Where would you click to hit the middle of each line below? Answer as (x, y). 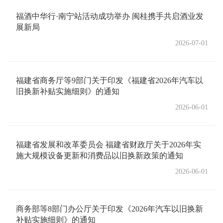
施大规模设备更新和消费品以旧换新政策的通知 (100, 156)
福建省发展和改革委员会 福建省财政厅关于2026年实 (109, 145)
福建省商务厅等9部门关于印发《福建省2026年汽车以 (110, 80)
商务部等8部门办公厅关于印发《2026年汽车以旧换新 (110, 209)
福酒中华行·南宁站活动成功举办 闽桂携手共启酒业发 (110, 16)
